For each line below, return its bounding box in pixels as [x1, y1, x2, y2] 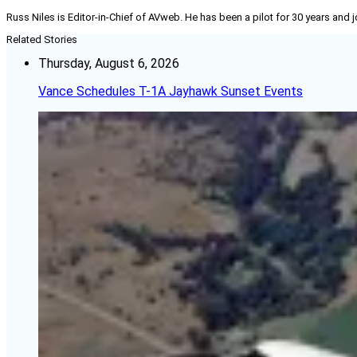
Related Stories [6, 33, 77, 46]
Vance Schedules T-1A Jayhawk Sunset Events [38, 84, 303, 100]
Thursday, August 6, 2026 [38, 56, 179, 72]
